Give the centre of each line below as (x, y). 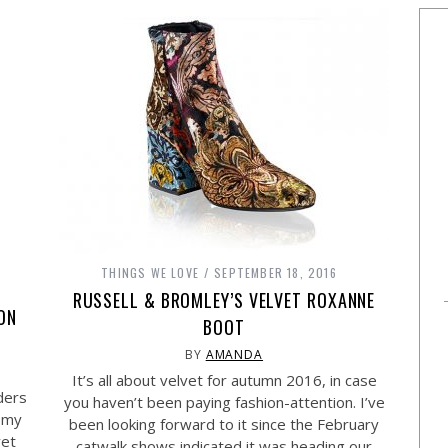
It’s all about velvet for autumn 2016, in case (224, 380)
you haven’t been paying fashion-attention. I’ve (224, 402)
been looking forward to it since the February (224, 424)
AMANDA (234, 354)
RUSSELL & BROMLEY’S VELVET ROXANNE (224, 300)
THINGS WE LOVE (150, 272)
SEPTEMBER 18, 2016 (275, 272)
